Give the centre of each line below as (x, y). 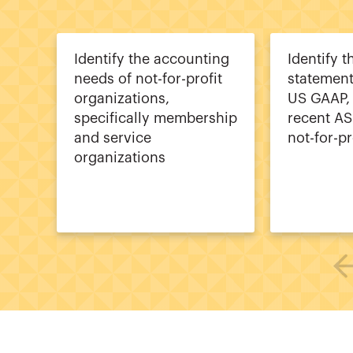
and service (113, 137)
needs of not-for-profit (148, 78)
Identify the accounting (152, 59)
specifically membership (156, 118)
